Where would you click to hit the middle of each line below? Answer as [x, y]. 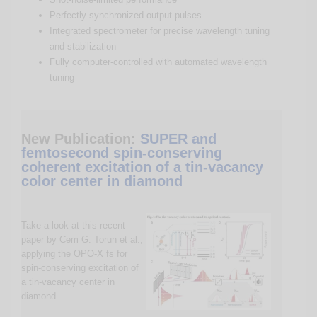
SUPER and [178, 138]
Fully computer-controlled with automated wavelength [158, 62]
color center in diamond [102, 181]
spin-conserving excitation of [80, 268]
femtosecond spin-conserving [122, 152]
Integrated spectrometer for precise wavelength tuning [160, 30]
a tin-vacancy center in [68, 282]
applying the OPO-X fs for [74, 254]
